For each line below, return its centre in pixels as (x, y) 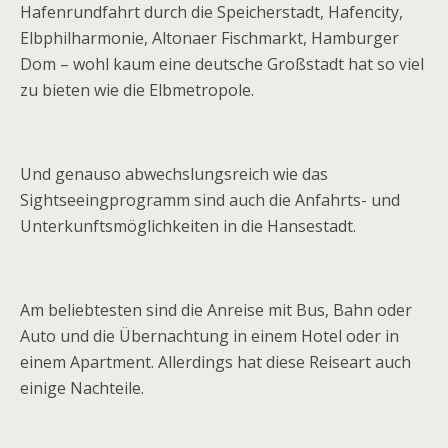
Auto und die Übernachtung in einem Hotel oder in (209, 336)
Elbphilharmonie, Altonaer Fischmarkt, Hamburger (209, 38)
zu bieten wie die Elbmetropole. (137, 90)
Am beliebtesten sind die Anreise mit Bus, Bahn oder (216, 310)
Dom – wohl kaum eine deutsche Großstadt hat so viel (222, 64)
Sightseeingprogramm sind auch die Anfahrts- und (210, 200)
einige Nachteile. (82, 388)
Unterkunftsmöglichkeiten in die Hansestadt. (188, 226)
